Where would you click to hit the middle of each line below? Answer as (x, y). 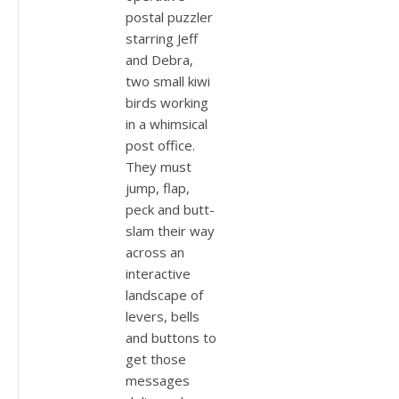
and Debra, (159, 59)
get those (156, 358)
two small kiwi (168, 81)
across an (155, 252)
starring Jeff (162, 38)
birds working (167, 102)
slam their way (170, 230)
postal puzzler (169, 16)
